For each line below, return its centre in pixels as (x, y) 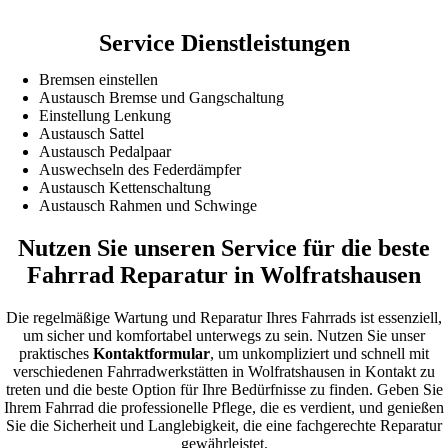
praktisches (56, 353)
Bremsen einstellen (99, 79)
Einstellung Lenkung (105, 115)
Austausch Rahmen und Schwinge (148, 205)
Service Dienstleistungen (224, 42)
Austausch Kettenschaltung (125, 187)
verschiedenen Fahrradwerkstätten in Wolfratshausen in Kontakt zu (224, 371)
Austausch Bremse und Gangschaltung (162, 97)
